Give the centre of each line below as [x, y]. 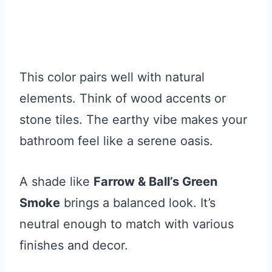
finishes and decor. [74, 246]
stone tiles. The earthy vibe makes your [133, 120]
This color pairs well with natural [112, 77]
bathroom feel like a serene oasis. [116, 141]
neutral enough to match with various [127, 224]
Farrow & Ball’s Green [155, 182]
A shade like [56, 182]
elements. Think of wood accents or [123, 99]
